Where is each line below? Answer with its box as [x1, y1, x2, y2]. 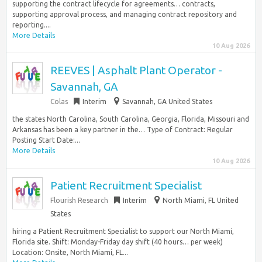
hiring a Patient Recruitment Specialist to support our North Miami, [12, 227, 234, 235]
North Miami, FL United [163, 196, 239, 204]
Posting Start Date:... [12, 136, 80, 144]
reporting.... [12, 21, 51, 29]
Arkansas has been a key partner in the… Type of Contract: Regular [12, 126, 233, 133]
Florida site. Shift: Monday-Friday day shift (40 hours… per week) [12, 238, 223, 246]
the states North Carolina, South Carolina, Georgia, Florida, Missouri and [12, 115, 249, 123]
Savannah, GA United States [122, 98, 212, 105]
